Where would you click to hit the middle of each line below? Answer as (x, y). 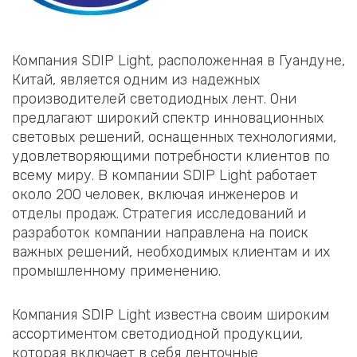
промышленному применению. (116, 271)
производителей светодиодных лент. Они (154, 98)
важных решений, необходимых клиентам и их (171, 251)
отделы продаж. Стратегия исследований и (159, 213)
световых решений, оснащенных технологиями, (174, 137)
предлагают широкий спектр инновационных (168, 118)
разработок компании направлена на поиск (160, 232)
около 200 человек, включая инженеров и (155, 194)
